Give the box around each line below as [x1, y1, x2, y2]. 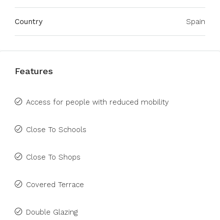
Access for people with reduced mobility [26, 98, 169, 107]
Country [15, 17, 43, 26]
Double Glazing [26, 208, 78, 217]
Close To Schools [26, 125, 86, 134]
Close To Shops [26, 153, 81, 162]
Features [15, 66, 53, 76]
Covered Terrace [26, 180, 84, 189]
